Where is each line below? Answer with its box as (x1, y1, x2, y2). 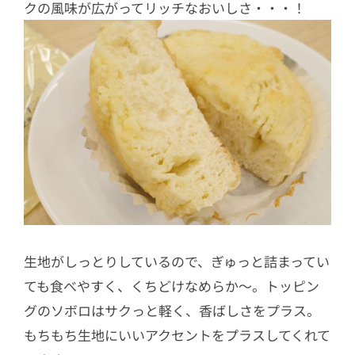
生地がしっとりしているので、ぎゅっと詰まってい (24, 251, 330, 272)
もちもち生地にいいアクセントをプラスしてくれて (24, 325, 330, 345)
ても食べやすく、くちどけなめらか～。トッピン (24, 276, 319, 296)
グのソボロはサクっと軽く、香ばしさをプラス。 (24, 300, 320, 321)
